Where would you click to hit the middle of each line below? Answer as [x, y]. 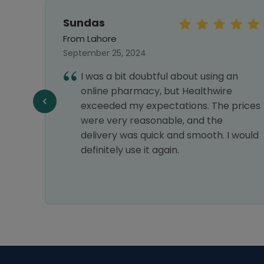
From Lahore [90, 39]
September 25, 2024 [105, 53]
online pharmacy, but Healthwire [156, 91]
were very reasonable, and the [152, 121]
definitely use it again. [130, 150]
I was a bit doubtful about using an [159, 76]
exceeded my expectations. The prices [171, 106]
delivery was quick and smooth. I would [170, 135]
